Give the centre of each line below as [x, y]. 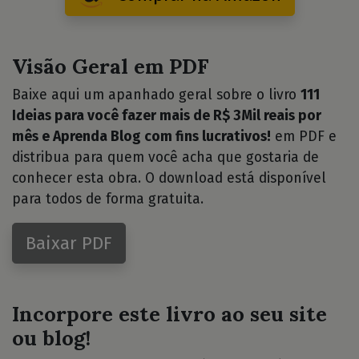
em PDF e [304, 136]
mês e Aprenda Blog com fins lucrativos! [141, 136]
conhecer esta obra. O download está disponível [169, 178]
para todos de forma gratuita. [108, 199]
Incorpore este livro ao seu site [169, 313]
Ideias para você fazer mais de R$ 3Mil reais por [167, 115]
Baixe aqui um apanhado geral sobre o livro [156, 95]
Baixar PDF [69, 243]
